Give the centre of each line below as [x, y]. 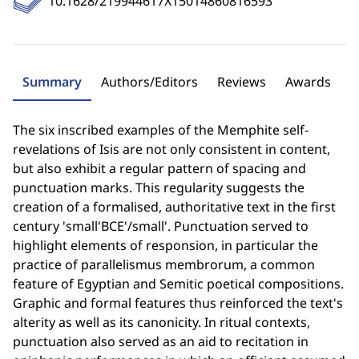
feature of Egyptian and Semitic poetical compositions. [178, 284]
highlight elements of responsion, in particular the [165, 245]
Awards [308, 82]
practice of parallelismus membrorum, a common [164, 264]
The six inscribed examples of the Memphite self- [161, 130]
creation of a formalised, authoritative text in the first [174, 207]
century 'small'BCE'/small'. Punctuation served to [161, 226]
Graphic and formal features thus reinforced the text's [178, 303]
